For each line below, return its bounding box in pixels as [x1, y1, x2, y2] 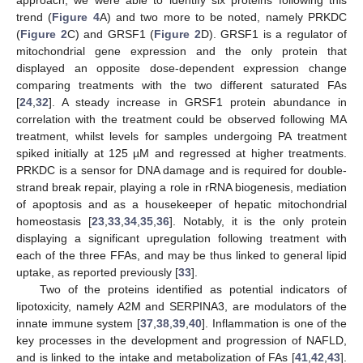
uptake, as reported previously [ [16, 265, 178, 279]
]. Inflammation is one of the [201, 316, 347, 330]
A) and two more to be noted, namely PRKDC [99, 10, 348, 23]
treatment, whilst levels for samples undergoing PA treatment [16, 129, 347, 143]
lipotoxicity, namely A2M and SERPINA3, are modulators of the [16, 299, 347, 313]
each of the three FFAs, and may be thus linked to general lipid [16, 248, 347, 262]
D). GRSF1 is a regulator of [200, 27, 347, 41]
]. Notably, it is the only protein [169, 214, 348, 228]
